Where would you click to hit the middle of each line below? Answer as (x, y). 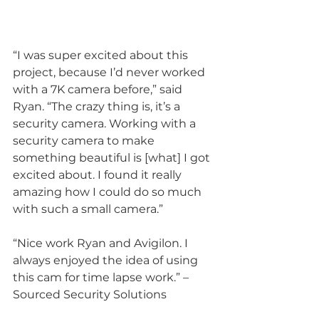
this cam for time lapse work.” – (102, 278)
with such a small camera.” (88, 209)
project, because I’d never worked (110, 73)
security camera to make (85, 141)
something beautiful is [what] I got (113, 158)
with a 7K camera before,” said (99, 90)
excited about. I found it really (99, 175)
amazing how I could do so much (109, 192)
